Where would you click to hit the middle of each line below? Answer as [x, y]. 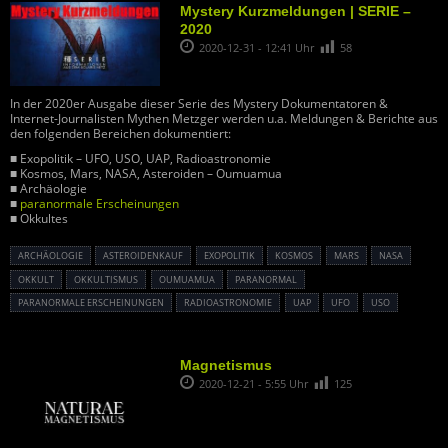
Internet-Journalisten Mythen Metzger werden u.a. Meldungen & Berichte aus [224, 119]
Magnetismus [226, 365]
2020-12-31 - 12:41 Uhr [258, 47]
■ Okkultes [39, 219]
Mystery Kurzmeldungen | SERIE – [295, 10]
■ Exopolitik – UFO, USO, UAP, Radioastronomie [140, 159]
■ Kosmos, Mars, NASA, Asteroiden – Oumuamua [146, 174]
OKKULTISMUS [106, 279]
